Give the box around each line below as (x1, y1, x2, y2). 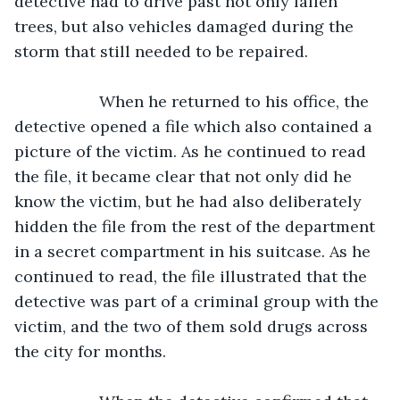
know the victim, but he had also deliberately (14, 190, 366, 212)
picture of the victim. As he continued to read (14, 140, 371, 162)
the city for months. (14, 340, 166, 362)
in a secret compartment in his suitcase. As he (14, 240, 375, 262)
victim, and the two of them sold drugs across (14, 315, 372, 337)
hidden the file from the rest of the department (14, 215, 379, 237)
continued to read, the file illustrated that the (14, 265, 371, 287)
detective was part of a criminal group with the (14, 290, 383, 312)
